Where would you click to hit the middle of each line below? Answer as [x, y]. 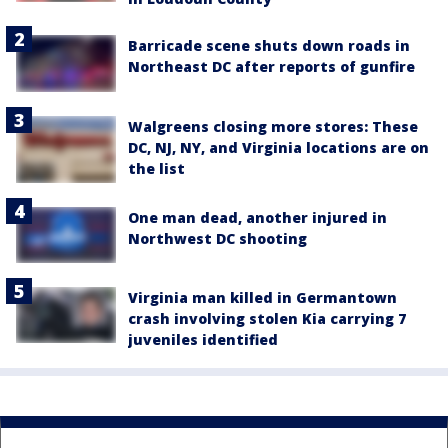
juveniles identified [203, 339]
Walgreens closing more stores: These [273, 127]
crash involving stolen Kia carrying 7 [267, 318]
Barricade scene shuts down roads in [269, 45]
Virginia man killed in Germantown [262, 297]
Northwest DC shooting [217, 238]
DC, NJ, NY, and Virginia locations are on [278, 148]
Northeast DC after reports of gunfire [271, 66]
